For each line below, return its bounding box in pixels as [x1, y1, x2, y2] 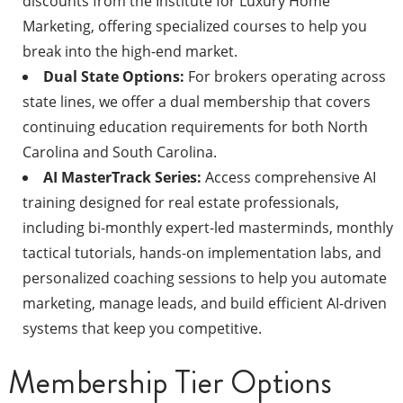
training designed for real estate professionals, [22, 193, 339, 213]
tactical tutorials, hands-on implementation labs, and [22, 243, 381, 264]
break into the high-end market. [22, 41, 237, 62]
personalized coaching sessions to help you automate [22, 268, 387, 289]
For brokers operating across [184, 67, 386, 87]
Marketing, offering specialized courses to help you [22, 16, 367, 37]
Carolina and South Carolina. [22, 142, 217, 163]
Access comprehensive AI [201, 167, 376, 188]
